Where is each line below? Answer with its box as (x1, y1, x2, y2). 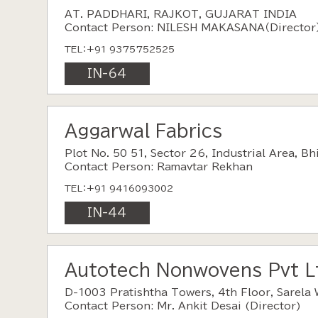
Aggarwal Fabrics (64, 122, 222, 140)
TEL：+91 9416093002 (64, 184, 173, 194)
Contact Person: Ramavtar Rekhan (64, 162, 253, 172)
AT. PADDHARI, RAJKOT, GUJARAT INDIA (64, 9, 297, 20)
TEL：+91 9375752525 (64, 45, 175, 55)
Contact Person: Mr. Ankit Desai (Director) (64, 301, 301, 312)
